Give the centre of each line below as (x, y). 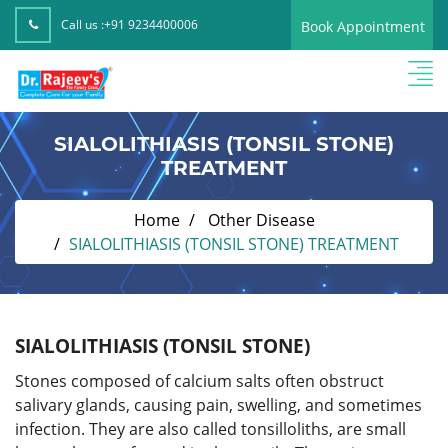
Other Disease (261, 219)
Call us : (82, 24)
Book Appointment (363, 26)
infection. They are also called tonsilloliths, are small (210, 428)
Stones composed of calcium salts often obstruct (199, 380)
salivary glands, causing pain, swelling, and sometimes (218, 404)
